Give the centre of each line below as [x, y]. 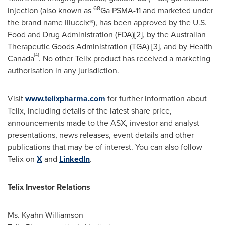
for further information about [156, 99]
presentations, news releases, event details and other [101, 135]
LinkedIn [75, 159]
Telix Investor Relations [49, 187]
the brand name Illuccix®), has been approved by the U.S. [107, 22]
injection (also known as [50, 10]
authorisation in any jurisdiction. [63, 71]
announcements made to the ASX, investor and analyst [103, 123]
